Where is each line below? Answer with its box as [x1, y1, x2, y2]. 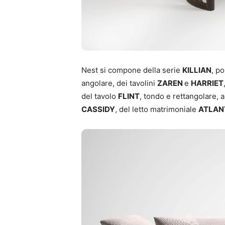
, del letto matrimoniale [115, 104, 198, 114]
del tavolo [81, 91, 118, 101]
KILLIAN [182, 65, 211, 75]
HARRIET [191, 78, 223, 88]
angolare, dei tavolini [81, 78, 157, 88]
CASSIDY [81, 104, 115, 114]
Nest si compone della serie [81, 65, 182, 75]
